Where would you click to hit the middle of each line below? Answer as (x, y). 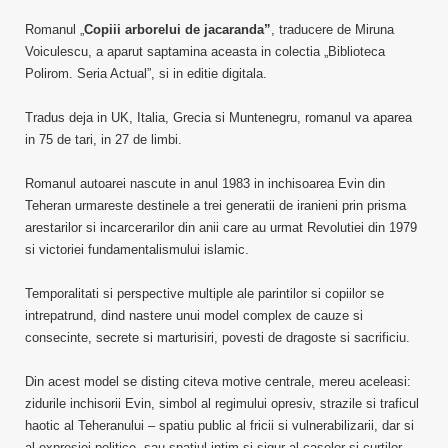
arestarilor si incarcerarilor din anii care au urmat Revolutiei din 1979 (221, 227)
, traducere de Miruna (332, 29)
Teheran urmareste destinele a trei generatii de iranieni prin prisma (215, 205)
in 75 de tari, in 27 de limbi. (103, 139)
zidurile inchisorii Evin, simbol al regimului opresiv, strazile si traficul (222, 403)
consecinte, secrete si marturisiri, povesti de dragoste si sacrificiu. (217, 337)
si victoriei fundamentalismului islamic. (137, 249)
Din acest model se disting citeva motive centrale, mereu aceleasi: (218, 381)
